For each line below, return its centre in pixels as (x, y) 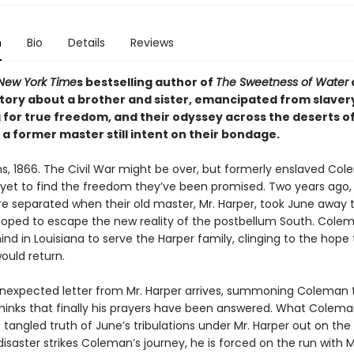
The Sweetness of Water (282, 82)
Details (86, 43)
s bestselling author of (146, 82)
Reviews (152, 43)
